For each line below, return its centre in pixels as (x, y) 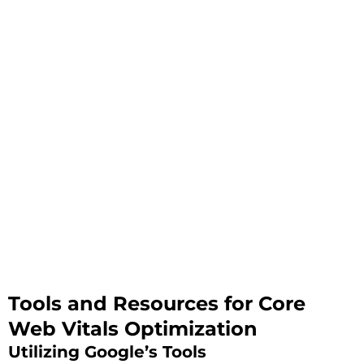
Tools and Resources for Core (157, 303)
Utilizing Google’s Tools (107, 351)
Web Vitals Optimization (133, 328)
